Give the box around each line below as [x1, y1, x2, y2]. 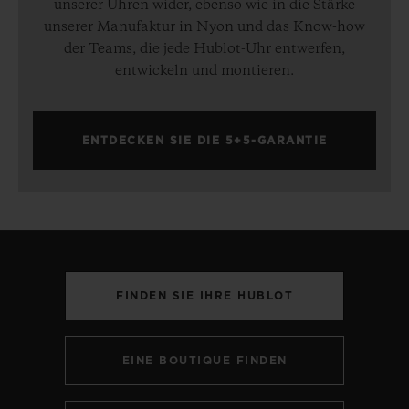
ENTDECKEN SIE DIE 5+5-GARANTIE [81, 135, 328, 147]
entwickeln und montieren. [115, 64, 294, 79]
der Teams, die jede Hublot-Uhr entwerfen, [64, 42, 345, 58]
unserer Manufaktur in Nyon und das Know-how [44, 20, 365, 36]
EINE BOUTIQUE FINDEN [121, 355, 288, 367]
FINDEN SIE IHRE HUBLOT [116, 290, 293, 302]
